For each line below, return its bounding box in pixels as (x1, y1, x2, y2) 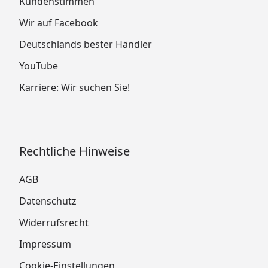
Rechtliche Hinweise (19, 142, 130, 159)
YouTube (19, 59, 58, 72)
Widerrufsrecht (19, 215, 89, 229)
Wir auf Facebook (19, 16, 98, 29)
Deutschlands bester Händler (19, 37, 152, 51)
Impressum (19, 237, 71, 251)
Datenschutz (19, 194, 77, 208)
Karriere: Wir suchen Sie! (19, 80, 130, 94)
